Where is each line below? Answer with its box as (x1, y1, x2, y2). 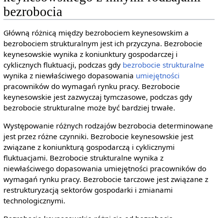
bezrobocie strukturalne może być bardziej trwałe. (3, 102, 175, 112)
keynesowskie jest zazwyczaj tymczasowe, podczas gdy (3, 91, 192, 102)
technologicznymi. (3, 196, 65, 206)
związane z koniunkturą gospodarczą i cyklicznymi (3, 142, 175, 152)
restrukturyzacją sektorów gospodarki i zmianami (3, 185, 173, 195)
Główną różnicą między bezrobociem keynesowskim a (3, 27, 189, 37)
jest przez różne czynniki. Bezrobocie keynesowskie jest (3, 131, 193, 142)
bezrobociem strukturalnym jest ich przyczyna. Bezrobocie (3, 38, 202, 48)
